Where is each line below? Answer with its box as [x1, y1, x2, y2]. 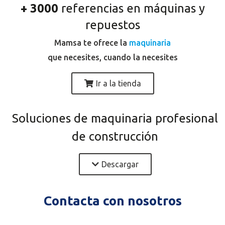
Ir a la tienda [95, 79, 141, 88]
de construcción [72, 130, 158, 144]
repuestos [85, 18, 140, 32]
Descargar [101, 160, 139, 169]
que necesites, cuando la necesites [47, 53, 178, 62]
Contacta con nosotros [43, 193, 182, 208]
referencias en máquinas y [58, 2, 205, 16]
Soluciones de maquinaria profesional [12, 111, 218, 126]
